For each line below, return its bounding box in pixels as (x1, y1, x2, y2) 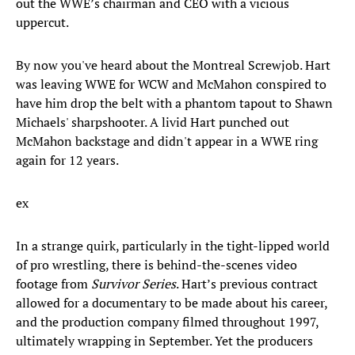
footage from (16, 275, 91, 293)
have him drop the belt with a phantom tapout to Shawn (16, 94, 333, 113)
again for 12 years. (16, 151, 121, 170)
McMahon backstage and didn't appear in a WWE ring (16, 132, 318, 151)
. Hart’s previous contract (176, 275, 318, 293)
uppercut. (16, 13, 71, 32)
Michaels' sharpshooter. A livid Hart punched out (16, 113, 289, 132)
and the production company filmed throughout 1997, (16, 313, 319, 331)
